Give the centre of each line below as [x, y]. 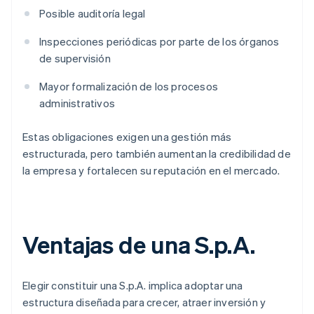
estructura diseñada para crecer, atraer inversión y [144, 302]
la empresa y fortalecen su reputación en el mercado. [151, 171]
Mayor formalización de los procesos [129, 87]
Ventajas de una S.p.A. [139, 245]
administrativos [77, 103]
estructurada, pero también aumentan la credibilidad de [157, 154]
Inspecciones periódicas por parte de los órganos [159, 42]
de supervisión [75, 59]
